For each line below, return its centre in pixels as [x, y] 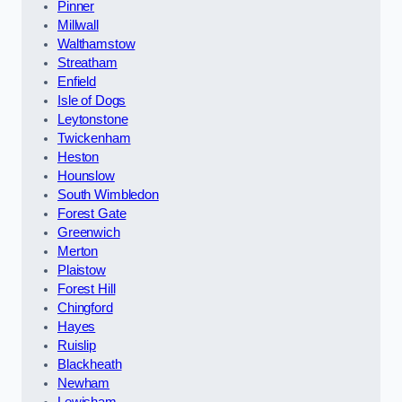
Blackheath [90, 364]
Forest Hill [87, 288]
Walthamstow [96, 44]
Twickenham [94, 138]
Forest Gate [92, 213]
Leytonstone [93, 119]
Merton [78, 251]
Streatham [87, 62]
